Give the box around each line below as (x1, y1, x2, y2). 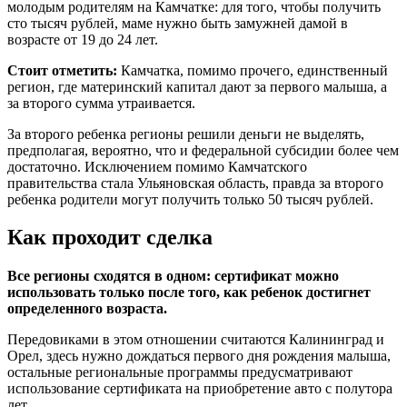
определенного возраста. (7, 301, 167, 317)
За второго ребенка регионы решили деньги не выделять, (7, 125, 364, 142)
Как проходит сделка (7, 225, 213, 250)
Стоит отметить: (7, 62, 117, 78)
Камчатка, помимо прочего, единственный (117, 62, 388, 78)
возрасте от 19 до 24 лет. (7, 31, 158, 47)
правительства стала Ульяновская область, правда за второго (7, 174, 383, 191)
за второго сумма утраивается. (7, 94, 195, 111)
